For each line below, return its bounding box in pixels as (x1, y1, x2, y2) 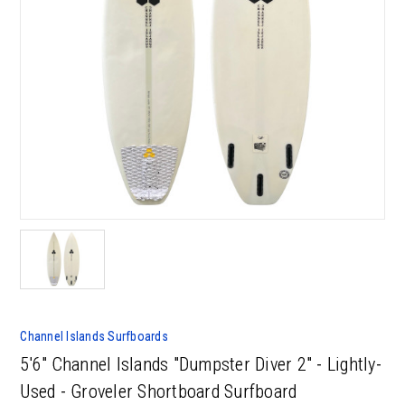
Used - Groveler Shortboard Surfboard (20, 380, 297, 402)
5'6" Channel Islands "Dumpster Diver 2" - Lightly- (20, 353, 381, 375)
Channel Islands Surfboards (20, 328, 168, 344)
